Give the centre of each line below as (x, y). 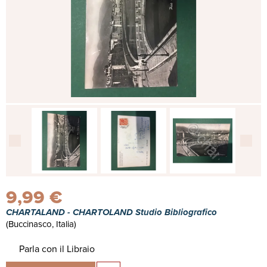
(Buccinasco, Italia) (41, 224)
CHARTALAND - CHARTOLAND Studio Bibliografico (111, 212)
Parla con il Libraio (57, 249)
